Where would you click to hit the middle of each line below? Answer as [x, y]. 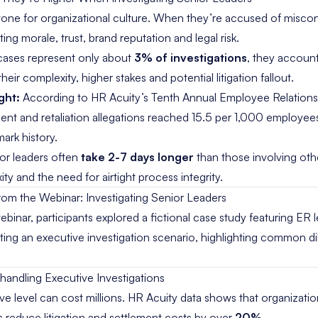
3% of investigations [191, 57]
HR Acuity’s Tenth [137, 97]
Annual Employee [227, 97]
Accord [41, 97]
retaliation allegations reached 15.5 [128, 117]
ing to [75, 97]
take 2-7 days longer [137, 157]
